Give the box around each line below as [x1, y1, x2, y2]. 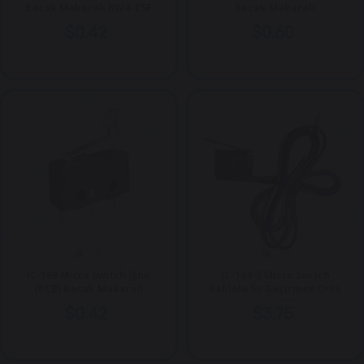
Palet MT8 [249, 296, 301, 310]
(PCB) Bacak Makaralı [33, 282, 144, 297]
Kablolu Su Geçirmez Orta [209, 282, 342, 297]
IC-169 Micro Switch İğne [27, 268, 151, 283]
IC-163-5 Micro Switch [220, 268, 330, 283]
